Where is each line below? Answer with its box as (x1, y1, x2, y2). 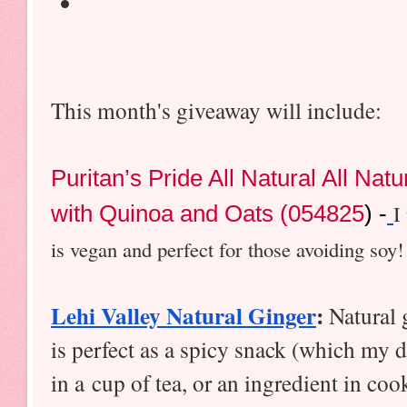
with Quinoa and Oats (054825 (51, 199, 364, 227)
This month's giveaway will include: (51, 94, 382, 125)
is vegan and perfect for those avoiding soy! (51, 234, 404, 263)
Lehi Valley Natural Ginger (51, 298, 316, 333)
